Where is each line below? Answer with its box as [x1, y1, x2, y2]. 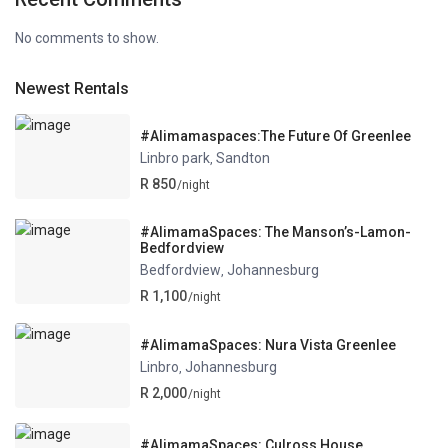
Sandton [216, 149, 271, 166]
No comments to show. [15, 30, 160, 47]
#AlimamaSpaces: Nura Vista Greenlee [140, 336, 397, 353]
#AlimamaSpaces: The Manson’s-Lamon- [140, 224, 412, 241]
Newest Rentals [15, 79, 130, 99]
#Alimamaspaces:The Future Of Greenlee [140, 127, 412, 144]
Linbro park [140, 149, 211, 166]
